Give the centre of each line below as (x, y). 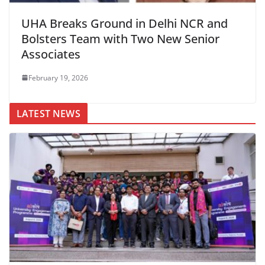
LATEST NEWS (49, 113)
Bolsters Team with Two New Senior (120, 38)
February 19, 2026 (58, 77)
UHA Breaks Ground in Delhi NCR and (125, 23)
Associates (51, 54)
